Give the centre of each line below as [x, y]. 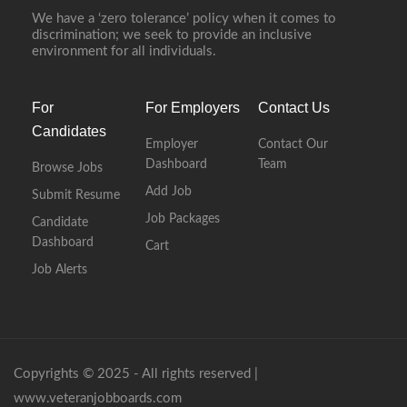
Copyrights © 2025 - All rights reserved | [136, 374]
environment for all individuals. [124, 51]
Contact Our [293, 144]
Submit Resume [76, 195]
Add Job [168, 192]
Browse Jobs [67, 168]
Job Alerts [60, 270]
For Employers [192, 108]
